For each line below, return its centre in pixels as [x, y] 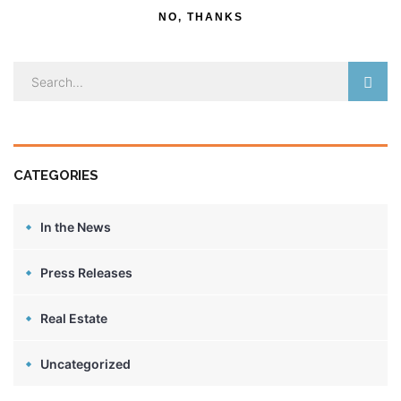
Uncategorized [85, 364]
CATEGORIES [56, 175]
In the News [76, 227]
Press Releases [86, 273]
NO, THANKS [200, 17]
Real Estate [74, 318]
